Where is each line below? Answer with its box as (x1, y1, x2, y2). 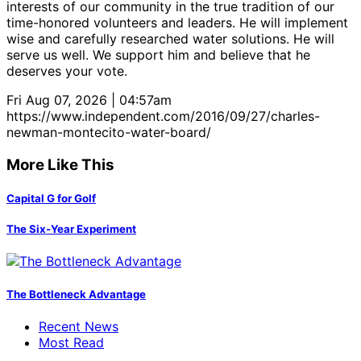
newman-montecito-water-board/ (6, 124, 211, 141)
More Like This (6, 155, 114, 174)
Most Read (39, 334, 104, 351)
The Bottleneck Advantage (6, 287, 146, 301)
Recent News (39, 317, 118, 334)
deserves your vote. (6, 63, 127, 80)
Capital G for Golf (6, 192, 96, 205)
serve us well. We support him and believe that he (6, 47, 310, 64)
